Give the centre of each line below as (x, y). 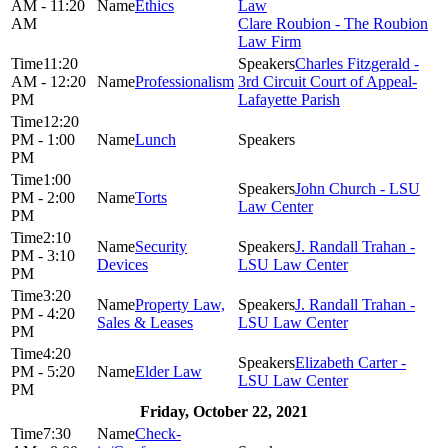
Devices (122, 264)
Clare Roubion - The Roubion (333, 23)
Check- (158, 433)
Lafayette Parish (289, 99)
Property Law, (180, 304)
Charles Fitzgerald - (357, 63)
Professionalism (184, 81)
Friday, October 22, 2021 (224, 411)
